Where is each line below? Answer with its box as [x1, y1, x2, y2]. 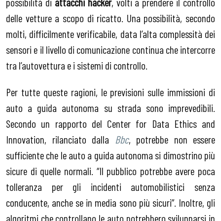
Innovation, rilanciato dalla [6, 132, 115, 146]
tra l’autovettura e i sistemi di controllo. [6, 59, 147, 72]
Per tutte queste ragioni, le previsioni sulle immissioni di [6, 85, 215, 98]
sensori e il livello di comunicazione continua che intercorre [6, 43, 215, 56]
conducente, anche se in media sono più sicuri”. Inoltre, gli [6, 195, 215, 209]
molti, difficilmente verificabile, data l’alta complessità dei [6, 27, 215, 40]
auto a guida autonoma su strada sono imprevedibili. [6, 101, 215, 114]
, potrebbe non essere [128, 132, 215, 146]
